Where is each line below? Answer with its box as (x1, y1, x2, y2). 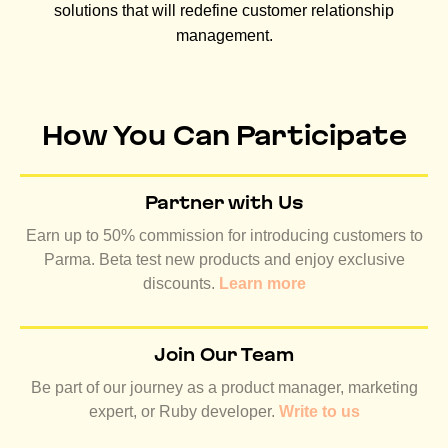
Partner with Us (145, 193, 303, 213)
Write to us (278, 403, 360, 421)
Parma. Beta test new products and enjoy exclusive (43, 251, 405, 269)
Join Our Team (154, 345, 294, 365)
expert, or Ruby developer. (88, 403, 279, 421)
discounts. (142, 275, 219, 293)
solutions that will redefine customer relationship (54, 2, 394, 20)
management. (175, 27, 273, 45)
